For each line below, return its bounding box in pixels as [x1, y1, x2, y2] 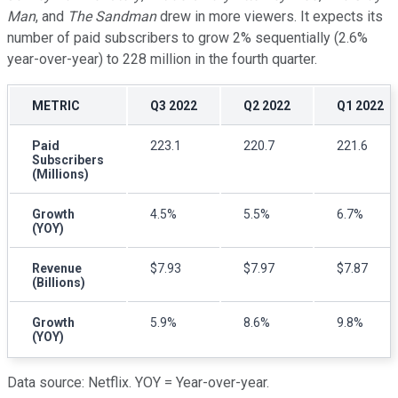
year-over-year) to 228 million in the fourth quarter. [7, 50, 317, 68]
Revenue [32, 260, 82, 275]
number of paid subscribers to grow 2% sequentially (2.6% [7, 28, 368, 46]
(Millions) [32, 166, 89, 181]
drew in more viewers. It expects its [156, 7, 383, 25]
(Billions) [32, 275, 85, 290]
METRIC [32, 98, 80, 113]
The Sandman [68, 7, 156, 25]
